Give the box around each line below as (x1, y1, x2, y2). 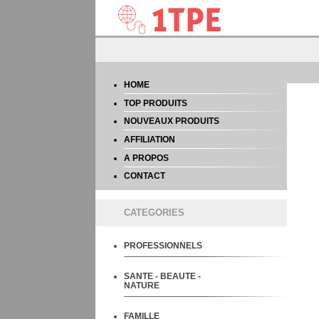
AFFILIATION (124, 135, 176, 144)
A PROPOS (124, 152, 169, 162)
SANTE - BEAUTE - (124, 271, 202, 281)
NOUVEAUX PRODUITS (124, 116, 220, 126)
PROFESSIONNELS (124, 240, 203, 250)
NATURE (124, 280, 160, 290)
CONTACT (124, 171, 166, 181)
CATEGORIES (124, 207, 185, 218)
